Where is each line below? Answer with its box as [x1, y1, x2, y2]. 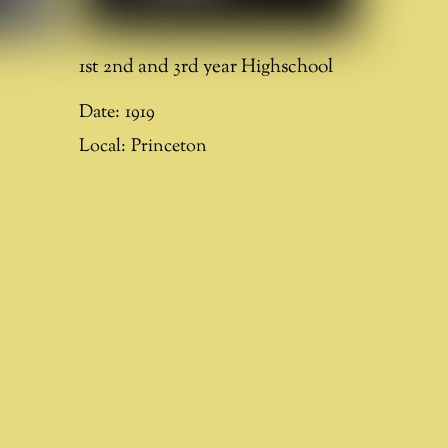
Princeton [131, 133, 208, 159]
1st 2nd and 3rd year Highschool [79, 52, 334, 81]
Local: [79, 133, 127, 159]
